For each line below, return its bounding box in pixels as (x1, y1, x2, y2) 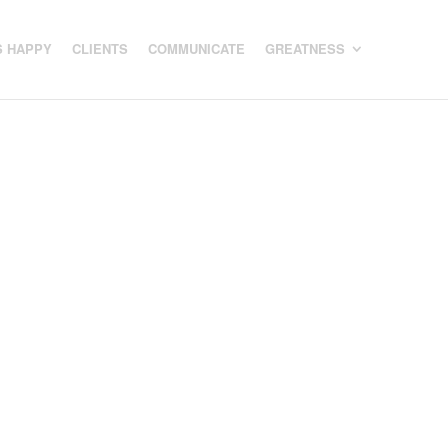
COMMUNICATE (148, 39, 245, 58)
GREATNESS (265, 39, 345, 58)
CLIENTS (72, 39, 128, 58)
